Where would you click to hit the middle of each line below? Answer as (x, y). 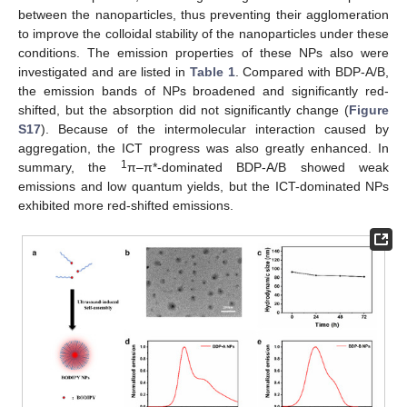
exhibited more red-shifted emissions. (126, 205)
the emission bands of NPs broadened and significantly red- (203, 90)
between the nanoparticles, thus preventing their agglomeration (203, 14)
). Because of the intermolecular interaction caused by (215, 129)
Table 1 (212, 71)
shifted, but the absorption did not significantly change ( (184, 109)
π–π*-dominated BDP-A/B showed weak (258, 167)
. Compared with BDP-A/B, (312, 71)
